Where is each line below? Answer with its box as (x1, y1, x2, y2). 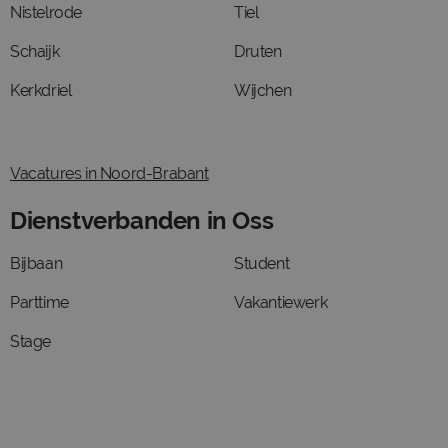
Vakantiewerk (234, 293, 328, 312)
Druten (234, 42, 282, 61)
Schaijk (10, 42, 60, 61)
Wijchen (234, 81, 292, 100)
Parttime (10, 293, 69, 312)
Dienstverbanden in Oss (10, 206, 274, 235)
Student (234, 254, 290, 273)
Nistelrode (10, 3, 82, 22)
